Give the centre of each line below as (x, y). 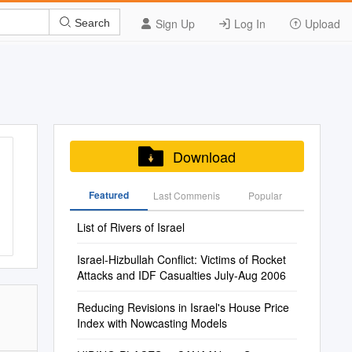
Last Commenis (187, 195)
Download (204, 156)
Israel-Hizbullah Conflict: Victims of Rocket (181, 259)
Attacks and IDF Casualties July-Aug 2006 (181, 275)
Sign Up (174, 24)
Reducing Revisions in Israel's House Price (183, 307)
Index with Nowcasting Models (152, 323)
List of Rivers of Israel (130, 227)
